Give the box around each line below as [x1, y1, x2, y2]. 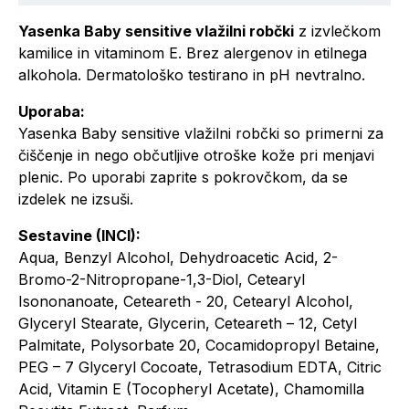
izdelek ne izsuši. [18, 190, 133, 208]
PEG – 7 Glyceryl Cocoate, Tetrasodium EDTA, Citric [18, 358, 382, 376]
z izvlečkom [294, 22, 381, 40]
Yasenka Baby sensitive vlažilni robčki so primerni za [18, 124, 383, 142]
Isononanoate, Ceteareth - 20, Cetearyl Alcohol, [18, 292, 353, 310]
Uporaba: [18, 102, 85, 121]
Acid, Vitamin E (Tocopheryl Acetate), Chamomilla [18, 380, 364, 398]
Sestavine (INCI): [18, 226, 141, 245]
